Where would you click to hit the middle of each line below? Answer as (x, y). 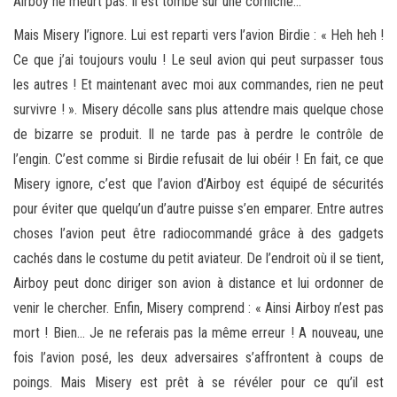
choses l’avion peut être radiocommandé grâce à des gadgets (198, 233)
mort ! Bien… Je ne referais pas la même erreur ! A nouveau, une (198, 332)
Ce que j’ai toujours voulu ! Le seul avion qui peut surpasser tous (198, 59)
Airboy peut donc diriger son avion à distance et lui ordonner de (198, 283)
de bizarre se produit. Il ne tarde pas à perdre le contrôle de (198, 134)
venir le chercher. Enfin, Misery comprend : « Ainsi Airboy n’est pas (198, 307)
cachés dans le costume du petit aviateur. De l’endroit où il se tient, (198, 258)
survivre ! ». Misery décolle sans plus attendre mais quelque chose (198, 109)
